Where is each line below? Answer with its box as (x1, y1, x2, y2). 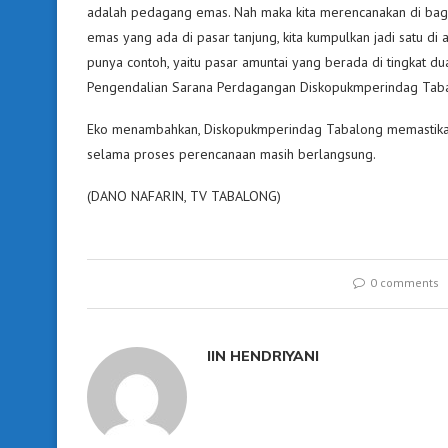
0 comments (370, 274, 440, 290)
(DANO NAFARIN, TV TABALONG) (87, 186, 281, 205)
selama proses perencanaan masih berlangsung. (87, 144, 376, 163)
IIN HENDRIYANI (207, 346, 319, 365)
